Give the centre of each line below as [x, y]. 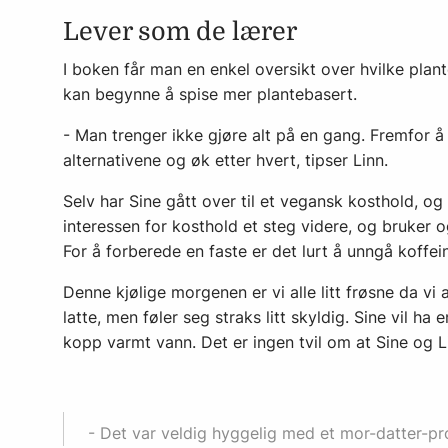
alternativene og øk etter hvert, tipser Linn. [225, 160]
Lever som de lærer [180, 31]
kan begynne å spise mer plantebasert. [210, 94]
